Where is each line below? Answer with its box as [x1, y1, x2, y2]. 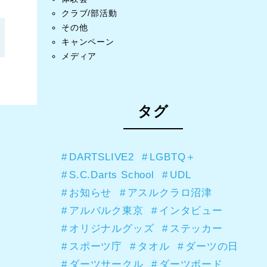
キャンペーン [61, 37, 114, 47]
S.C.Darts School [69, 169, 154, 181]
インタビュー [159, 204, 223, 217]
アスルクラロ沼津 [127, 187, 213, 199]
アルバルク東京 [69, 204, 144, 217]
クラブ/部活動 [61, 8, 117, 18]
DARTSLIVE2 [69, 151, 134, 163]
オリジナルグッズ [69, 222, 154, 235]
